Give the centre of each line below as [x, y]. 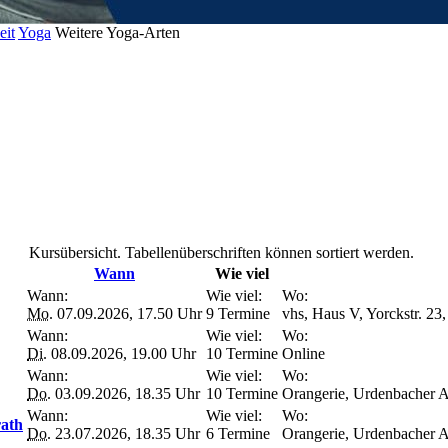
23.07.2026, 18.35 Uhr [125, 433]
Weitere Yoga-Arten [117, 32]
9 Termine [238, 313]
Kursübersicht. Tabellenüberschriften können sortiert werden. [221, 252]
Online [303, 353]
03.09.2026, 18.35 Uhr [125, 393]
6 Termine [238, 433]
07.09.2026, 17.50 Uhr [127, 313]
